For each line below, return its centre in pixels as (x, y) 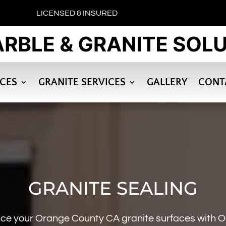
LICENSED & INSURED (77, 13)
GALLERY (167, 82)
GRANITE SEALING (113, 188)
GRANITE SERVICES (82, 82)
